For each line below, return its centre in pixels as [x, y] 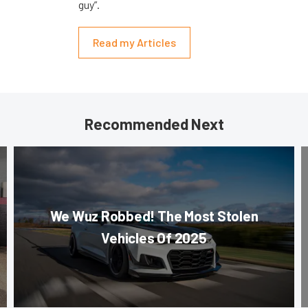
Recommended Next [154, 124]
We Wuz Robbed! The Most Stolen [154, 216]
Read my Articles [134, 43]
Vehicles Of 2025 [154, 238]
